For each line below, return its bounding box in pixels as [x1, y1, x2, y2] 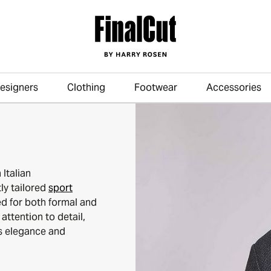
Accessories [206, 81, 261, 94]
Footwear [134, 81, 177, 94]
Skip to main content [135, 88, 229, 101]
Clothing [67, 81, 105, 94]
